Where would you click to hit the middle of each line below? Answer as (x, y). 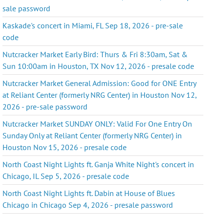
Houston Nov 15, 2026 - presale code (65, 147)
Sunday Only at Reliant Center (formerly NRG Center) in (92, 135)
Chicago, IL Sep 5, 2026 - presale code (66, 176)
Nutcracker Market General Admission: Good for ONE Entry (99, 83)
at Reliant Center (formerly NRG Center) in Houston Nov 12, (100, 95)
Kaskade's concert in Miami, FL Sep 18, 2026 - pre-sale (93, 25)
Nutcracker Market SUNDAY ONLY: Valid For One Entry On (98, 123)
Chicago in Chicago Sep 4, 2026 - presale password (88, 205)
